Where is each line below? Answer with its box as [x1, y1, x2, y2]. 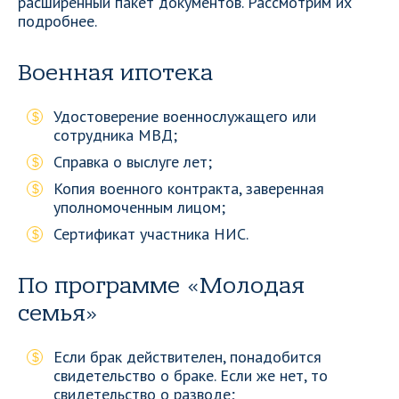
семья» [18, 300, 99, 327]
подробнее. [18, 11, 97, 31]
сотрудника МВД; [53, 125, 177, 145]
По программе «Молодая [18, 273, 305, 299]
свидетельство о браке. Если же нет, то [53, 365, 328, 386]
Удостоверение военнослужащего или [53, 106, 316, 126]
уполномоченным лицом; [53, 197, 225, 217]
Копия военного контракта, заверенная [53, 178, 324, 199]
